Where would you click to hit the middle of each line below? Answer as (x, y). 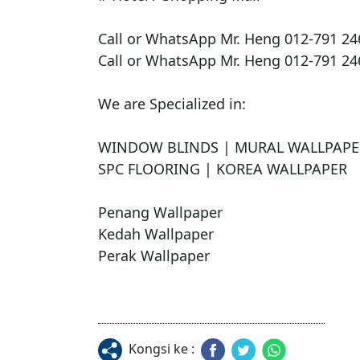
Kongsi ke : (162, 349)
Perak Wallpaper (154, 256)
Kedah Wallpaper (156, 234)
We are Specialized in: (172, 104)
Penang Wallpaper (160, 213)
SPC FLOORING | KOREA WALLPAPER (225, 169)
